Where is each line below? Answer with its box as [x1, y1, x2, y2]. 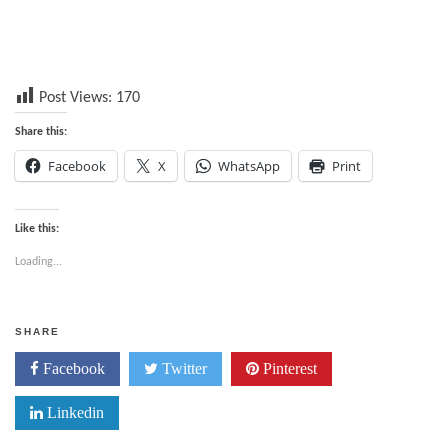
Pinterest [259, 360, 317, 377]
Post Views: [39, 90, 112, 106]
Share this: [15, 126, 67, 138]
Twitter [158, 360, 207, 377]
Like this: [15, 223, 59, 235]
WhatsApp [218, 157, 280, 175]
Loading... [15, 256, 62, 268]
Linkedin [43, 404, 104, 421]
